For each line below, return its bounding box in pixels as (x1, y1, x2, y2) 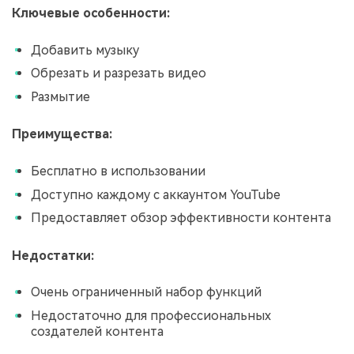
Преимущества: (12, 126, 112, 142)
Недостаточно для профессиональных (31, 307, 271, 323)
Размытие (31, 88, 90, 104)
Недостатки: (12, 247, 94, 263)
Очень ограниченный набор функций (31, 284, 262, 300)
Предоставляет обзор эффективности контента (31, 210, 331, 226)
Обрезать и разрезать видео (31, 66, 206, 81)
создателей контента (31, 323, 164, 339)
